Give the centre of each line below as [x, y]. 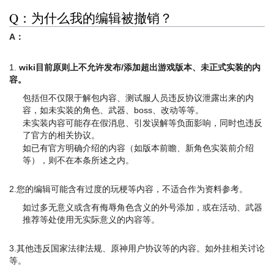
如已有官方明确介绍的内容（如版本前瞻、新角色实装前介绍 [139, 148]
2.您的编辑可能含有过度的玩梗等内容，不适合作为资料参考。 [128, 189]
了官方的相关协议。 [61, 135]
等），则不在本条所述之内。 [79, 161]
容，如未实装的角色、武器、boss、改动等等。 [113, 110]
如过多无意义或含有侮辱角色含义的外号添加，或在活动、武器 [143, 208]
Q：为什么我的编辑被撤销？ [91, 18]
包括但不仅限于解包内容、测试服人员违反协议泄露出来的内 [139, 98]
